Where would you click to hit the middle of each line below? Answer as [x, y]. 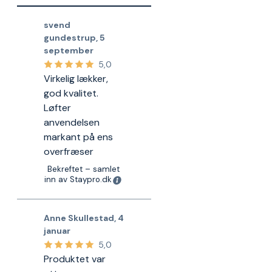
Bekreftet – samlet [84, 169]
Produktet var [75, 259]
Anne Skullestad [79, 218]
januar [57, 231]
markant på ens [79, 137]
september [69, 50]
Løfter [58, 108]
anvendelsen [72, 122]
